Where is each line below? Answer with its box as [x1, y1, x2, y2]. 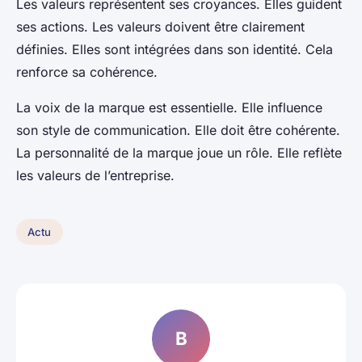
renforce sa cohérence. [16, 63, 158, 80]
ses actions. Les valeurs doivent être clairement [16, 18, 305, 35]
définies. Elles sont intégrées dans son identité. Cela [16, 40, 333, 57]
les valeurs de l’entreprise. [16, 166, 179, 183]
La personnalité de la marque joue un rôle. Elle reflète [16, 144, 342, 161]
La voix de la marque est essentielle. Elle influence [16, 99, 322, 116]
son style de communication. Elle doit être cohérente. [16, 121, 340, 138]
